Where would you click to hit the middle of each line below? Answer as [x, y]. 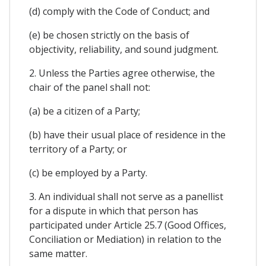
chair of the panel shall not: [90, 87]
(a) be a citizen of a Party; [85, 111]
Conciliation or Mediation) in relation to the [125, 239]
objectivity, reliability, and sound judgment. [124, 49]
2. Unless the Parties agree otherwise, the [122, 73]
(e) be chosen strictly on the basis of [109, 35]
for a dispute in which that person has [114, 210]
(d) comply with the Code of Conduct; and [119, 11]
